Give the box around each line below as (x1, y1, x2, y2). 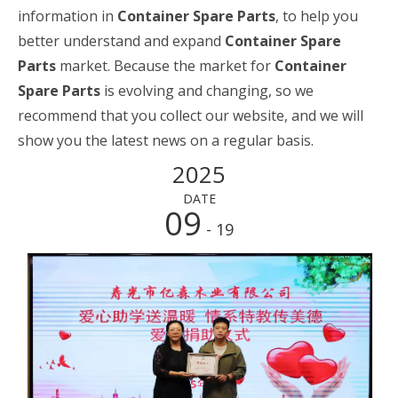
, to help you (275, 6, 358, 26)
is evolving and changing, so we (100, 81, 314, 100)
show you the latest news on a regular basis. (18, 131, 314, 150)
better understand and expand (18, 31, 225, 51)
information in (18, 6, 117, 26)
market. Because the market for (56, 56, 275, 76)
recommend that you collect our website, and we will (18, 106, 363, 125)
